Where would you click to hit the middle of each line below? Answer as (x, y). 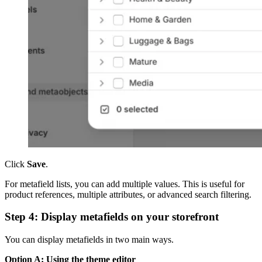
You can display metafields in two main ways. (89, 240)
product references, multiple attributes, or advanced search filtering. (128, 194)
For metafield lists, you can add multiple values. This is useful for (125, 184)
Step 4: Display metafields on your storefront (112, 217)
